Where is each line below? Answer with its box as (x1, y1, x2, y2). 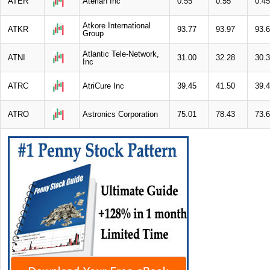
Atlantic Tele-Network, (83, 49, 159, 58)
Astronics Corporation (83, 109, 158, 119)
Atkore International (83, 20, 151, 30)
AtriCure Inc (83, 81, 124, 90)
